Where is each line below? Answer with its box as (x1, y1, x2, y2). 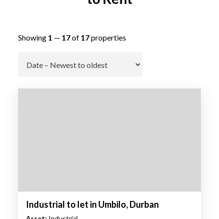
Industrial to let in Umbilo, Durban (25, 198, 159, 210)
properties (89, 33, 126, 42)
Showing (18, 33, 48, 42)
